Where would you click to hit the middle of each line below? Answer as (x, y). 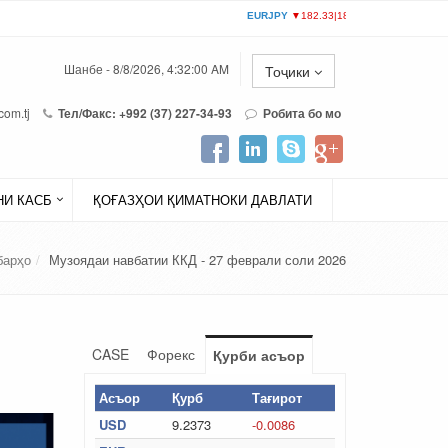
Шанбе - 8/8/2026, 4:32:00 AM (146, 69)
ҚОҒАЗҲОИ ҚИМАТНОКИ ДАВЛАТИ (202, 199)
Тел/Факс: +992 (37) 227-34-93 (143, 113)
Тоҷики (289, 71)
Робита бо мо (302, 113)
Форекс (170, 354)
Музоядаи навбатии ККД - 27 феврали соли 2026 (197, 259)
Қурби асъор (258, 355)
